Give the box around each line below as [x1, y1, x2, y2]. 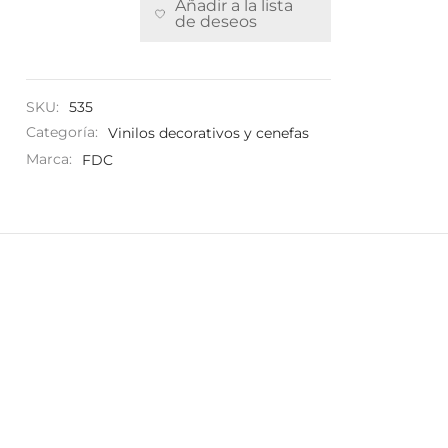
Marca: [26, 150, 76, 169]
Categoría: [26, 123, 102, 142]
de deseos [174, 11, 257, 31]
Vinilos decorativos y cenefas [108, 123, 309, 142]
